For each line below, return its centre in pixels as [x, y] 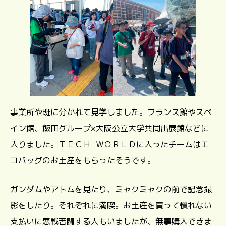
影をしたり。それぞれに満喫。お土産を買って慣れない [111, 206]
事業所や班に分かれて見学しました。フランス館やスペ [111, 112]
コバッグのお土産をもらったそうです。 [83, 161]
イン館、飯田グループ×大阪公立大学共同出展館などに [109, 128]
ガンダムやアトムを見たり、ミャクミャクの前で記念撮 [111, 189]
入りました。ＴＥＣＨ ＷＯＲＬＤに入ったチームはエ [109, 145]
